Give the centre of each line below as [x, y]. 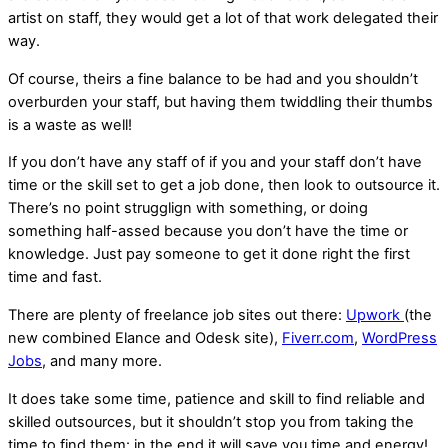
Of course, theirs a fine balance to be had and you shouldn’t [213, 78]
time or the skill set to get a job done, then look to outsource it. [224, 185]
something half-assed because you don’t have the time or [208, 231]
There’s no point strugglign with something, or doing [188, 208]
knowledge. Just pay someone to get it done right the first [209, 254]
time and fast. [55, 277]
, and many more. [102, 361]
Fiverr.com [318, 338]
